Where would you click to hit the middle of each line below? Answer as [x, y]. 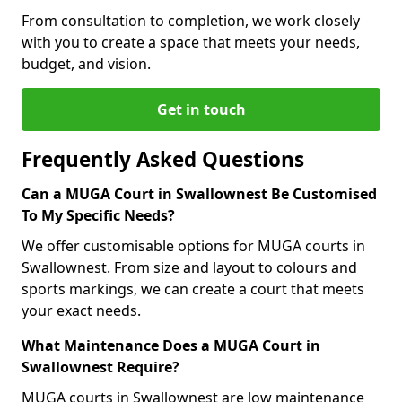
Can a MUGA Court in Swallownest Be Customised [199, 194]
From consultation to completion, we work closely [191, 21]
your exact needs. [81, 310]
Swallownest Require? [100, 367]
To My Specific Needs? [98, 215]
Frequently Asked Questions [163, 159]
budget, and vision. [86, 64]
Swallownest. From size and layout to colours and [189, 267]
